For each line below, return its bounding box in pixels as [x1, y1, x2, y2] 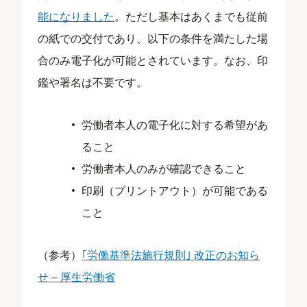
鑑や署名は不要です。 [38, 73, 148, 90]
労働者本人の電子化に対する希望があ [82, 116, 269, 132]
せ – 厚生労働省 [38, 268, 116, 284]
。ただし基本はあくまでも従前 [114, 8, 269, 24]
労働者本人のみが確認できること [82, 160, 247, 176]
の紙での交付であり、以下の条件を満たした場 [38, 29, 269, 46]
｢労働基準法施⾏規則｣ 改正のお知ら [82, 246, 260, 262]
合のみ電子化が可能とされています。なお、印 [38, 51, 269, 68]
